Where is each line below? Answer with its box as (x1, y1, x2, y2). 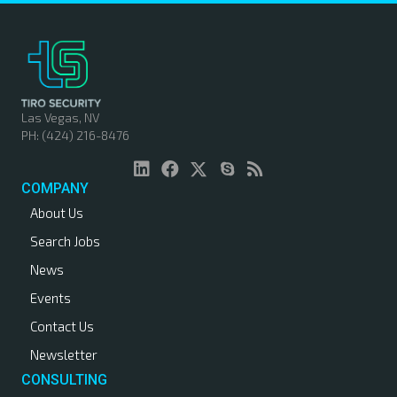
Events (30, 290, 71, 307)
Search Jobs (30, 233, 100, 250)
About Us (30, 205, 83, 222)
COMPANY (21, 180, 89, 198)
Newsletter (30, 346, 97, 363)
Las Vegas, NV (21, 110, 99, 126)
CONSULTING (21, 371, 107, 389)
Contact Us (30, 318, 94, 335)
